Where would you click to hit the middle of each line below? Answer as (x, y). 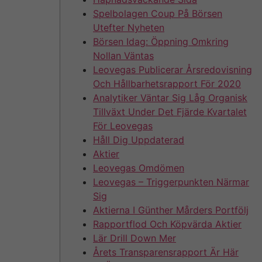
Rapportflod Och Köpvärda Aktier (167, 224)
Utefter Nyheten (129, 27)
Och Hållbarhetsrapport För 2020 (167, 83)
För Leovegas (123, 125)
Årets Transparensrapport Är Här (166, 252)
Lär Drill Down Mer (135, 238)
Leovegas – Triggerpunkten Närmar (171, 182)
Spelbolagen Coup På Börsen (158, 13)
